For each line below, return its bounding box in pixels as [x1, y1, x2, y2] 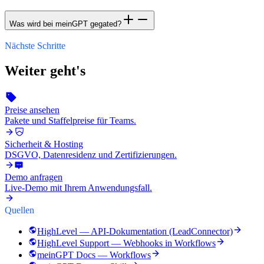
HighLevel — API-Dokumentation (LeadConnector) [37, 226, 233, 237]
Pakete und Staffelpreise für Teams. [5, 115, 136, 126]
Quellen [5, 205, 34, 216]
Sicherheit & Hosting [5, 139, 83, 150]
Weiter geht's [5, 63, 85, 79]
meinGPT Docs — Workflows [37, 250, 151, 260]
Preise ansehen [5, 105, 60, 115]
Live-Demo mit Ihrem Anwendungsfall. [5, 183, 152, 193]
